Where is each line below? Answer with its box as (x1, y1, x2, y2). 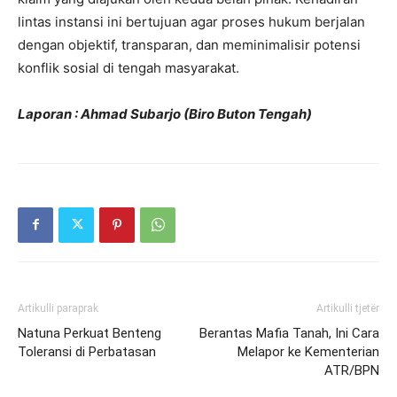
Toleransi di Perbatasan (18, 343, 156, 360)
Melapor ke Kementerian (237, 343, 379, 360)
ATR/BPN (324, 362, 379, 378)
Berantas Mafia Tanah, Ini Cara (199, 324, 379, 341)
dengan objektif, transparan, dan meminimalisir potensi (18, 35, 361, 53)
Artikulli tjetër (316, 301, 379, 315)
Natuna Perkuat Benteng (18, 324, 161, 341)
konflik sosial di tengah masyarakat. (18, 58, 239, 76)
